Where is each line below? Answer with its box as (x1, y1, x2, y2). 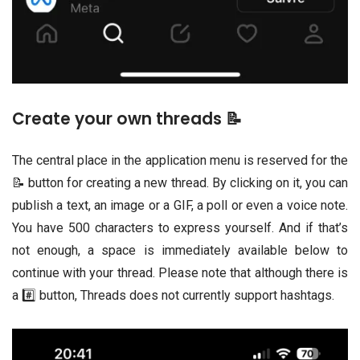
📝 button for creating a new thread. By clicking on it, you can (12, 174, 348, 190)
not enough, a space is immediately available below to (12, 242, 348, 258)
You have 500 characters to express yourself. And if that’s (12, 219, 348, 235)
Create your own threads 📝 (12, 107, 242, 130)
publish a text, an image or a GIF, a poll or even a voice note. (12, 197, 348, 213)
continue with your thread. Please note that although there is (12, 264, 348, 280)
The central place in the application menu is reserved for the (12, 152, 348, 168)
